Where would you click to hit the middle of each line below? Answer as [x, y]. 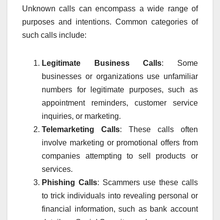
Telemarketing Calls [81, 129]
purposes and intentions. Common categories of [110, 22]
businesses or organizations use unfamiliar [120, 76]
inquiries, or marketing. [81, 116]
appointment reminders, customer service [120, 103]
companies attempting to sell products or [120, 156]
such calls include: [54, 35]
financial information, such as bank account [120, 209]
